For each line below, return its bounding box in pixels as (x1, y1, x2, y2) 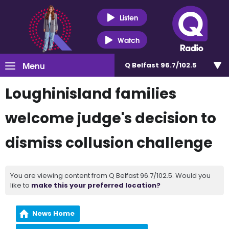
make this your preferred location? (31, 180, 161, 190)
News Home (32, 209, 75, 218)
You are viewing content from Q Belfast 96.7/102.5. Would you (10, 171, 211, 180)
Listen (119, 11, 138, 23)
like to (10, 180, 31, 190)
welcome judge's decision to (5, 108, 216, 128)
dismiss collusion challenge (5, 133, 213, 153)
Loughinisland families (5, 84, 176, 104)
